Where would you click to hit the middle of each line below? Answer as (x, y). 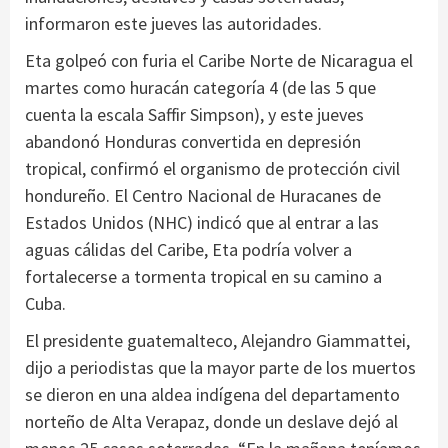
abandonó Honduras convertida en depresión (193, 141)
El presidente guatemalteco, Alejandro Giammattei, (217, 340)
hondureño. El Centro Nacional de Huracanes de (203, 195)
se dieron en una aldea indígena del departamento (212, 394)
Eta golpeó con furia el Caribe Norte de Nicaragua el (219, 60)
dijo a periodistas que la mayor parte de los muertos (220, 367)
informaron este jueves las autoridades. (173, 23)
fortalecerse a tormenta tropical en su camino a (203, 276)
